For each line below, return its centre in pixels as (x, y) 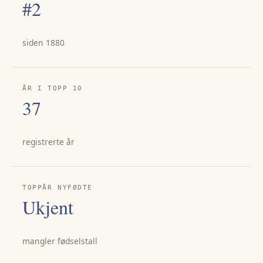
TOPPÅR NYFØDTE (58, 188)
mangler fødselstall (60, 241)
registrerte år (49, 141)
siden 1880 (44, 42)
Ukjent (48, 207)
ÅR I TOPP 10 (53, 89)
